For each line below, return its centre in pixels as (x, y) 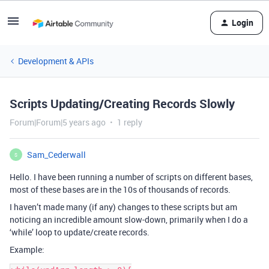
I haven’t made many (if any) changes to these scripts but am (123, 207)
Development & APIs (56, 61)
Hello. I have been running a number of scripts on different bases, (131, 177)
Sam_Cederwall (56, 155)
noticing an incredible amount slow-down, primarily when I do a (129, 219)
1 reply (130, 122)
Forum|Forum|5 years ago (58, 122)
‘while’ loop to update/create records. (80, 232)
